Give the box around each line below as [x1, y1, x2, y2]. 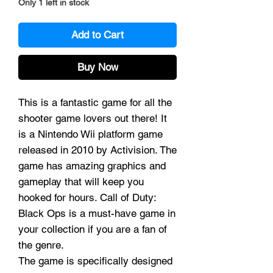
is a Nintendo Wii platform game [18, 128, 163, 141]
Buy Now [77, 61, 118, 74]
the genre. [18, 239, 64, 252]
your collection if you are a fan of [18, 223, 167, 236]
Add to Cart [71, 29, 124, 41]
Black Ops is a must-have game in [18, 207, 175, 220]
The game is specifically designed [18, 255, 172, 268]
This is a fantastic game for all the [18, 96, 172, 109]
